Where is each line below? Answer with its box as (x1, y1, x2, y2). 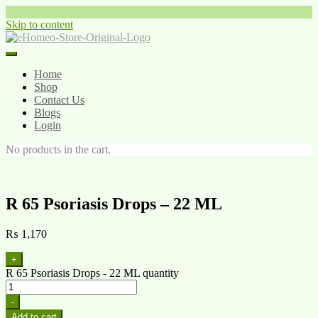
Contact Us (34, 94, 84, 106)
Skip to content (6, 18, 73, 31)
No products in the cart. (6, 143, 111, 155)
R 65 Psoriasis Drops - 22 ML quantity (6, 266, 179, 279)
